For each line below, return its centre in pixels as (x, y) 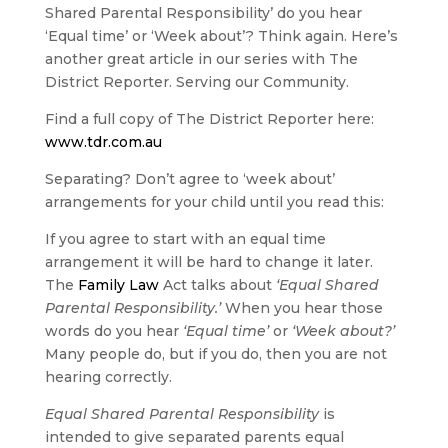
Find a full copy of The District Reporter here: (209, 119)
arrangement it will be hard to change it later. (208, 262)
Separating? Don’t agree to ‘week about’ (189, 179)
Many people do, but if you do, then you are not (215, 354)
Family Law (118, 285)
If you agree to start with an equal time (185, 239)
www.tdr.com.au (103, 142)
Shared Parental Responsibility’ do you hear (203, 13)
